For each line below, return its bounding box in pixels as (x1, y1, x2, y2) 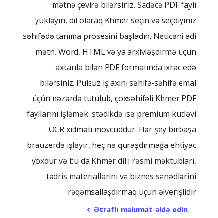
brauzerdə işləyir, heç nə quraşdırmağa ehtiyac (27, 140, 196, 150)
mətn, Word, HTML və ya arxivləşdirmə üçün (36, 46, 196, 57)
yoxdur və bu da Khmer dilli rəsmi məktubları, (32, 155, 196, 166)
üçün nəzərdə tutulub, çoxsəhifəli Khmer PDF (32, 93, 196, 104)
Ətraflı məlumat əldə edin (94, 203, 188, 217)
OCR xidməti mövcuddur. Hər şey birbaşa (49, 124, 196, 135)
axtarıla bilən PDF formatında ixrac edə (55, 62, 196, 73)
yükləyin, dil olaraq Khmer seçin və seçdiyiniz (35, 15, 196, 26)
